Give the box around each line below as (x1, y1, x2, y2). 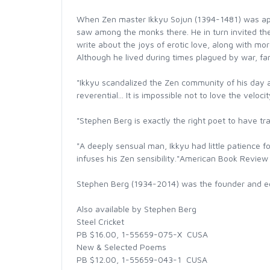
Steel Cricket (77, 216, 124, 227)
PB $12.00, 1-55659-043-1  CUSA (77, 254, 207, 265)
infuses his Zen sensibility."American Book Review (77, 152, 268, 163)
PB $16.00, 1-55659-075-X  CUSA (77, 228, 208, 239)
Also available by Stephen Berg (77, 203, 196, 214)
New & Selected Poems (77, 241, 166, 252)
